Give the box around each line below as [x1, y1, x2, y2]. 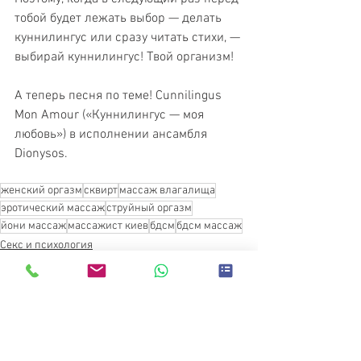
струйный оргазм [106, 201, 192, 215]
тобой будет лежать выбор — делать [15, 10, 225, 27]
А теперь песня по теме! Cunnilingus [15, 87, 225, 104]
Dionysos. [15, 145, 68, 162]
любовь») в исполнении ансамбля [15, 126, 210, 143]
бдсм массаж [176, 218, 242, 233]
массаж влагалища [119, 183, 215, 197]
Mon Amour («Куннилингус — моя [15, 106, 207, 123]
